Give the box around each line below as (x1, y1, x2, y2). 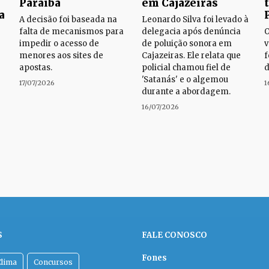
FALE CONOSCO (142, 229, 207, 240)
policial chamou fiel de (142, 62, 231, 73)
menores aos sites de (19, 50, 103, 61)
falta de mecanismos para (19, 26, 124, 37)
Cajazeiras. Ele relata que (142, 50, 241, 61)
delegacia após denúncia (142, 26, 241, 37)
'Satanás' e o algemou (142, 74, 228, 85)
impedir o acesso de (19, 38, 99, 49)
